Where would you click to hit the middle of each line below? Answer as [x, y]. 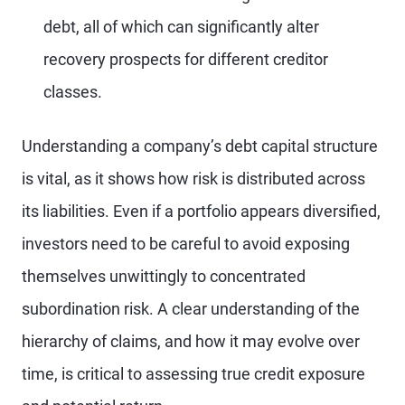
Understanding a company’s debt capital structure [200, 146]
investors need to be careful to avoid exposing [186, 244]
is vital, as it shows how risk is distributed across [193, 179]
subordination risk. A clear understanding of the [191, 309]
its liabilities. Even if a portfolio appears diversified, [201, 211]
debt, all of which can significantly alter [181, 27]
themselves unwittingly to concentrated [164, 276]
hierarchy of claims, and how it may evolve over [191, 341]
